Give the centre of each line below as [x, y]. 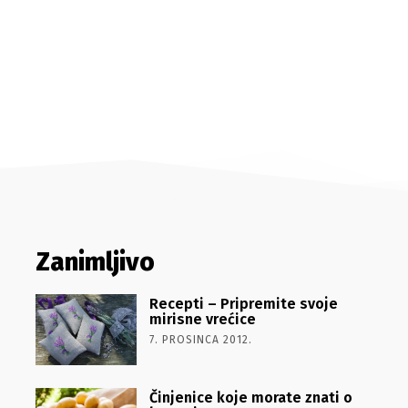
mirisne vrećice [202, 319]
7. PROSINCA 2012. [200, 340]
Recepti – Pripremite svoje [243, 304]
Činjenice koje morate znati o [250, 397]
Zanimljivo [95, 262]
